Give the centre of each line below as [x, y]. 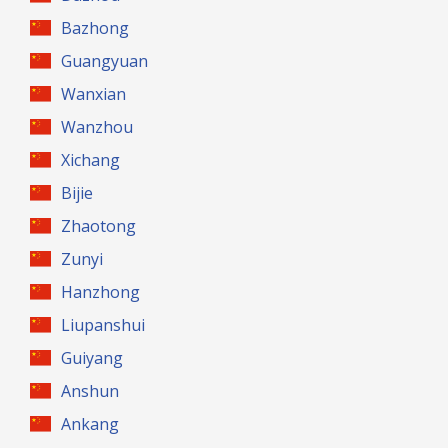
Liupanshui [103, 325]
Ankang [90, 424]
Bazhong [95, 28]
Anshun [90, 391]
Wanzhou [97, 127]
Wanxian [94, 94]
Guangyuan [105, 61]
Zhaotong [99, 226]
